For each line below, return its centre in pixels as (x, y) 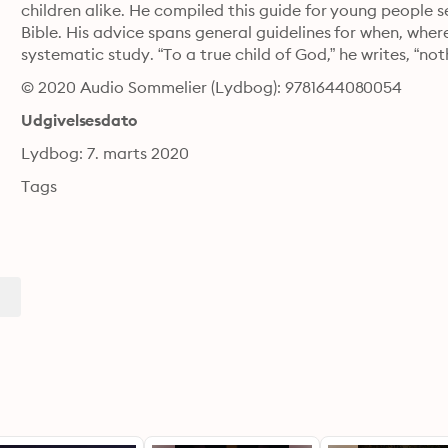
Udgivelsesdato (79, 120)
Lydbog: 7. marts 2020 (105, 153)
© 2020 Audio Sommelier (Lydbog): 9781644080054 (212, 87)
